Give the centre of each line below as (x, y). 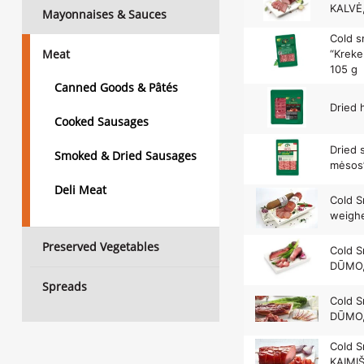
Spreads (65, 286)
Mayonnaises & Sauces (104, 14)
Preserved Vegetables (101, 247)
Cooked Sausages (102, 121)
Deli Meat (80, 190)
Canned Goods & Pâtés (116, 87)
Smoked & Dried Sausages (126, 156)
